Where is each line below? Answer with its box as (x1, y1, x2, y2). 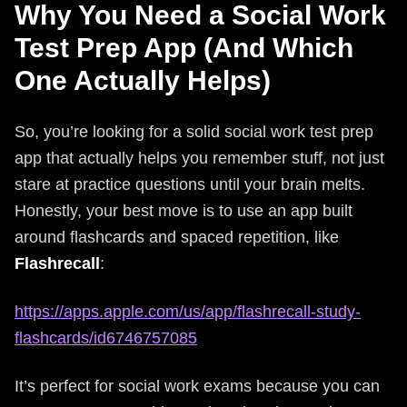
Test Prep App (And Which (15, 33, 353, 63)
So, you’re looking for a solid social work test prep (15, 123, 373, 141)
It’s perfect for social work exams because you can (15, 377, 380, 395)
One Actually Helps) (15, 65, 271, 95)
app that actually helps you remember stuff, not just (15, 149, 384, 167)
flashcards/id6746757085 (15, 329, 197, 347)
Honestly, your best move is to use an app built (15, 202, 352, 220)
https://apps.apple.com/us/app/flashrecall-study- (15, 303, 361, 321)
